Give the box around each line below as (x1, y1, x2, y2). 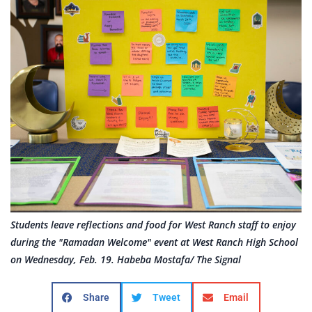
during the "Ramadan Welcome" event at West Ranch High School (10, 235, 298, 249)
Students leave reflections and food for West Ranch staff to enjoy (10, 218, 296, 232)
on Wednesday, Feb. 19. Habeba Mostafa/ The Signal (10, 253, 241, 267)
